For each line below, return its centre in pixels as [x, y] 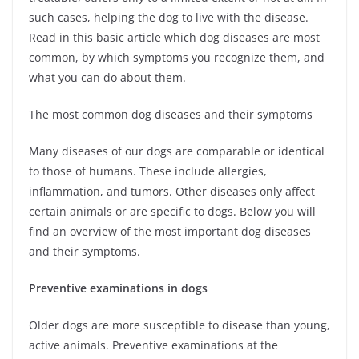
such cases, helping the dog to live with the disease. [169, 17]
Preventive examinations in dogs [118, 288]
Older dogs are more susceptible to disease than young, [179, 325]
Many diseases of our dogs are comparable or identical [177, 151]
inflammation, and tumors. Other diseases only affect [172, 191]
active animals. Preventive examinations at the [153, 345]
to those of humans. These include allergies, [148, 171]
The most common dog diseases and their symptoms [171, 114]
